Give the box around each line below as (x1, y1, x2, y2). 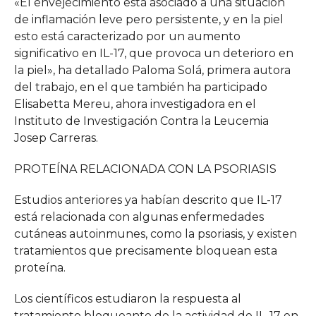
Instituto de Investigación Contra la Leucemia (13, 114, 269, 128)
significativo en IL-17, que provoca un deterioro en (13, 46, 293, 60)
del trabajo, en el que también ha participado (13, 80, 267, 94)
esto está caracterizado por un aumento (13, 29, 241, 43)
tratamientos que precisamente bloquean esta (13, 243, 277, 257)
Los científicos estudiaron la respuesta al (13, 291, 241, 305)
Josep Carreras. (13, 130, 98, 145)
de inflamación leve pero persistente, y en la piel (13, 12, 284, 26)
